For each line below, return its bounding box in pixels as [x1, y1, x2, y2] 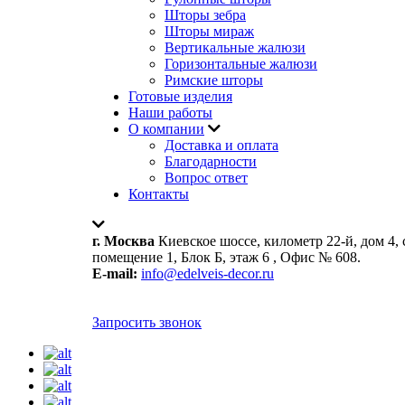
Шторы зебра [165, 7, 246, 23]
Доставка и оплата [165, 137, 278, 153]
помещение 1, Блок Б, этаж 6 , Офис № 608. [92, 250, 361, 265]
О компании [128, 121, 204, 137]
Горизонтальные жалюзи [165, 56, 317, 71]
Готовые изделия [128, 89, 232, 104]
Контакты [128, 186, 189, 202]
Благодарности [165, 154, 257, 169]
